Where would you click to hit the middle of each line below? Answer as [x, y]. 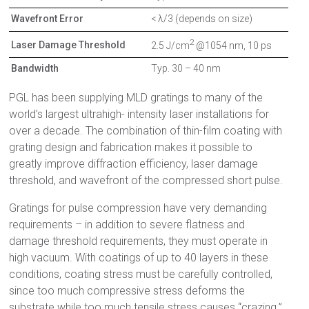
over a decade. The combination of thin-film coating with [146, 131]
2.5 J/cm [169, 45]
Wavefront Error [48, 18]
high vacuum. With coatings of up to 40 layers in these [139, 258]
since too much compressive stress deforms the [127, 291]
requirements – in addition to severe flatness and [127, 225]
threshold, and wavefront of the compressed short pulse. [146, 181]
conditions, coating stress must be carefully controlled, [141, 275]
